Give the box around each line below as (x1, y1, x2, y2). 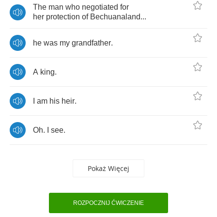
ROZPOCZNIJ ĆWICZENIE (73, 200, 144, 206)
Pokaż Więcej (88, 164, 129, 173)
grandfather (72, 38, 111, 47)
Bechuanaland (90, 13, 140, 21)
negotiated (82, 3, 118, 11)
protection (46, 13, 80, 21)
